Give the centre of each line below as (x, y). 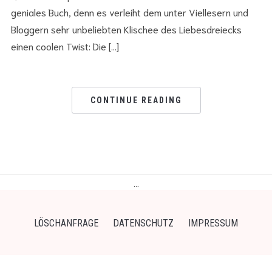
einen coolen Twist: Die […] (65, 46)
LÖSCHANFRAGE (66, 223)
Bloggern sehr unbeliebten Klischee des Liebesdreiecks (126, 29)
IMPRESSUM (213, 223)
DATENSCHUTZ (143, 223)
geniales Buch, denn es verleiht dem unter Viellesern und (129, 12)
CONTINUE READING (136, 100)
